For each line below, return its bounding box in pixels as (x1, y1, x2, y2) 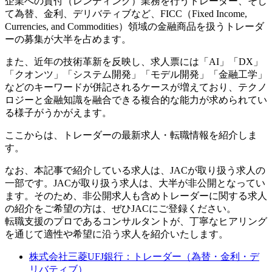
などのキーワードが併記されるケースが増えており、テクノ (5, 81, 267, 92)
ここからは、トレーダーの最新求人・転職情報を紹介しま (5, 129, 257, 140)
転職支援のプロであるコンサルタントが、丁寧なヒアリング (5, 216, 267, 226)
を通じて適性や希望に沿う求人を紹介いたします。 (5, 228, 228, 239)
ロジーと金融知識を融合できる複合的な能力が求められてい (5, 94, 267, 105)
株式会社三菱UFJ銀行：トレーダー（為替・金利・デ (29, 251, 259, 262)
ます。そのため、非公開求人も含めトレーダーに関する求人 (5, 190, 267, 201)
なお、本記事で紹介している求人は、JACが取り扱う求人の (5, 165, 265, 175)
